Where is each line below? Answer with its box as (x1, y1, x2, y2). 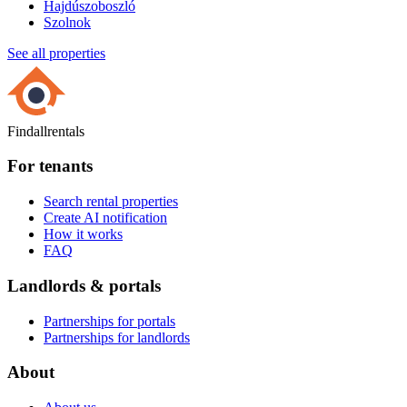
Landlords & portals (7, 275, 161, 295)
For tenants (7, 156, 93, 176)
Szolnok (44, 14, 91, 30)
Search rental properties (44, 194, 178, 210)
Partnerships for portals (44, 313, 175, 329)
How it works (44, 226, 123, 243)
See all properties (7, 45, 105, 61)
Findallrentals (7, 123, 84, 139)
